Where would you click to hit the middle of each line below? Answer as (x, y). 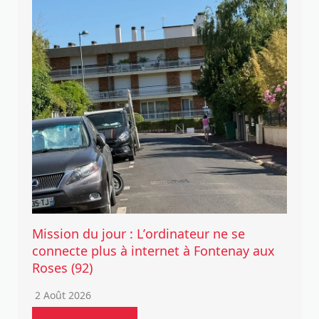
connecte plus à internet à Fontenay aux (153, 250)
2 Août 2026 (63, 294)
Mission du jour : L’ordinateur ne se (138, 233)
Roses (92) (62, 267)
